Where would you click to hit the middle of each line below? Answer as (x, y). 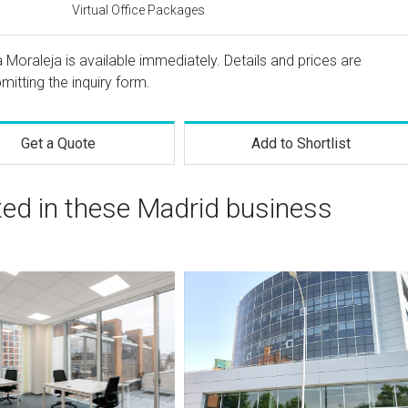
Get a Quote (58, 143)
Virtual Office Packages (138, 10)
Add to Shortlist (301, 143)
